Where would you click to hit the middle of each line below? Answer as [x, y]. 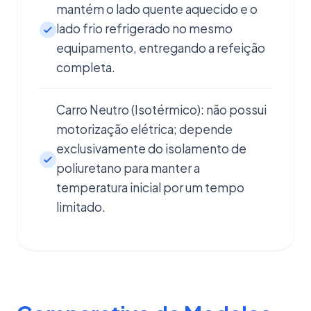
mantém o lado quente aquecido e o [157, 9]
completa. [86, 67]
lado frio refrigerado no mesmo [144, 28]
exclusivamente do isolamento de [151, 149]
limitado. [81, 207]
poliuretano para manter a [128, 168]
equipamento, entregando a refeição [161, 48]
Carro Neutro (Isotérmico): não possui [161, 110]
